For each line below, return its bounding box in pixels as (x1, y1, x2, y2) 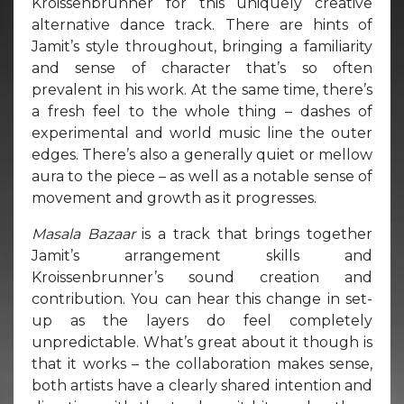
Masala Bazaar (32, 225, 142, 243)
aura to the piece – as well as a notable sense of (32, 167, 372, 185)
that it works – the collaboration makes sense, (32, 354, 372, 372)
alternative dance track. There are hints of (32, 15, 372, 33)
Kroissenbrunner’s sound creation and (32, 268, 372, 286)
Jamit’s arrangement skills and (32, 246, 372, 264)
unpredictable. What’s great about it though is (32, 333, 372, 351)
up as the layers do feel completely (32, 311, 372, 329)
